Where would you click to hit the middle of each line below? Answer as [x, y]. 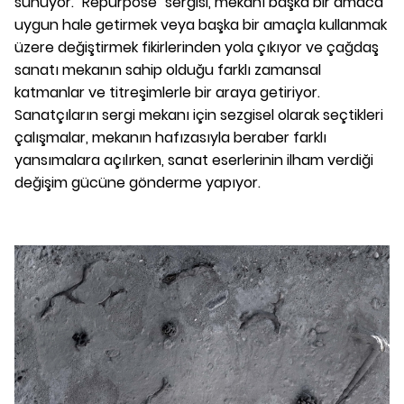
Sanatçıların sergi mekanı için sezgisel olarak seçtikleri [199, 115]
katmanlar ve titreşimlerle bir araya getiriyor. [167, 93]
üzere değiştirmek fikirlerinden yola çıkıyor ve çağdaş [197, 48]
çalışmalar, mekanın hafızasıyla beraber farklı [170, 138]
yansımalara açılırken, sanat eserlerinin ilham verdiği [194, 161]
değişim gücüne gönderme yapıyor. [138, 183]
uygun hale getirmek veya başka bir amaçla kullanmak [201, 25]
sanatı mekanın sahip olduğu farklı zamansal [168, 70]
